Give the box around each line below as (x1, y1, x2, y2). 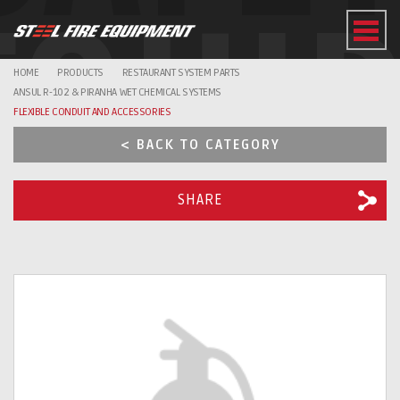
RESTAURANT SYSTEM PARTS (121, 66, 240, 79)
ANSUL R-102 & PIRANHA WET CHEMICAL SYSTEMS (13, 86, 221, 99)
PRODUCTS (57, 66, 104, 79)
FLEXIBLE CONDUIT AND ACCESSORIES (13, 105, 171, 119)
